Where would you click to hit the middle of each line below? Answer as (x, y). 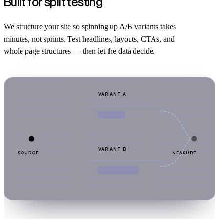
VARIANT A (112, 94)
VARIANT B (112, 149)
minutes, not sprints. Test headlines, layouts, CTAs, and (89, 39)
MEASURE (184, 153)
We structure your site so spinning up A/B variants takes (90, 26)
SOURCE (28, 153)
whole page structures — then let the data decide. (79, 51)
